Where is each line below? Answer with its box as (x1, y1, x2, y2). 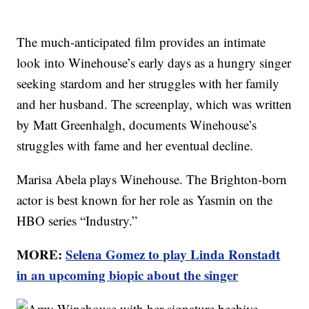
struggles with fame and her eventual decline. (17, 137, 254, 154)
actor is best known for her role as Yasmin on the (17, 191, 273, 209)
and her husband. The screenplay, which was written (17, 95, 292, 113)
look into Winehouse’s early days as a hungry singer (17, 54, 292, 72)
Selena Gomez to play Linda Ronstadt (66, 245, 281, 264)
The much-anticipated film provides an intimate (17, 33, 266, 51)
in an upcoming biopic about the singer (17, 266, 239, 285)
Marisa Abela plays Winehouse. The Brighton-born (17, 170, 288, 188)
